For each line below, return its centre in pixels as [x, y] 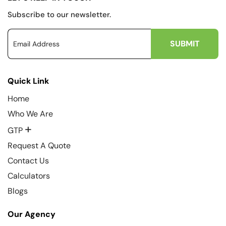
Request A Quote [39, 145]
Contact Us [28, 160]
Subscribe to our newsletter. [59, 14]
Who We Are [30, 114]
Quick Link [28, 81]
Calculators [29, 176]
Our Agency [32, 214]
